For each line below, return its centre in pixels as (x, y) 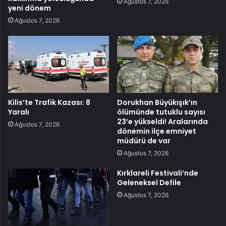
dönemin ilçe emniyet (157, 131)
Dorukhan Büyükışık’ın (157, 102)
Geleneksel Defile (149, 182)
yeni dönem (30, 8)
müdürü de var (144, 140)
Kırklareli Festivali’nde (158, 173)
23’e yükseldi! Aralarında (162, 121)
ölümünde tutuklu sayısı (161, 112)
